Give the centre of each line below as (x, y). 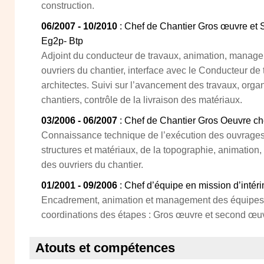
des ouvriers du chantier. (92, 165)
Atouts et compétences (105, 248)
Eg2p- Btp (62, 41)
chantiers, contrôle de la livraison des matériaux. (142, 100)
